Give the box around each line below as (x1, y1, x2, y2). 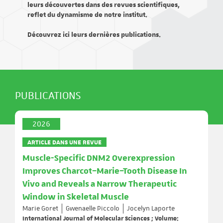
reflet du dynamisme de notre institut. (27, 10, 147, 19)
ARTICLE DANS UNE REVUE (27, 137, 102, 146)
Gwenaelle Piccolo (66, 204, 119, 213)
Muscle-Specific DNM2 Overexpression (22, 153, 175, 164)
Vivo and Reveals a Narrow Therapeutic (22, 179, 177, 190)
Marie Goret (22, 204, 58, 213)
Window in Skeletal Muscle (22, 192, 129, 203)
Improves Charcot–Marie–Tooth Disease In (22, 166, 187, 177)
